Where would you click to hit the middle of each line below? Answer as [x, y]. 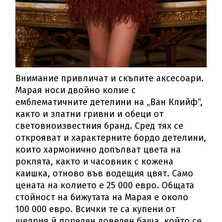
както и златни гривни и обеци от [90, 114]
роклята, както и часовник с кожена [95, 162]
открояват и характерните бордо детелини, [111, 138]
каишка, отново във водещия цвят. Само [105, 174]
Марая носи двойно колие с [76, 90]
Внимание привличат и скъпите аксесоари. [110, 79]
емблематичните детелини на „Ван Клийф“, [109, 102]
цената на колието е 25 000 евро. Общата [105, 186]
